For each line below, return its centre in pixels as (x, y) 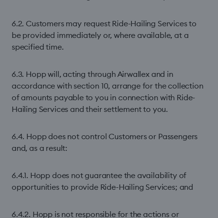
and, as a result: (40, 148)
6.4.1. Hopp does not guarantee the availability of (99, 175)
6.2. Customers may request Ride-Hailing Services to (104, 23)
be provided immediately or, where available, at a (100, 35)
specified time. (38, 47)
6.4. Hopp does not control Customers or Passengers (105, 136)
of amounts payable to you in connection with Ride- (104, 97)
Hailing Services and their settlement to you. (90, 109)
